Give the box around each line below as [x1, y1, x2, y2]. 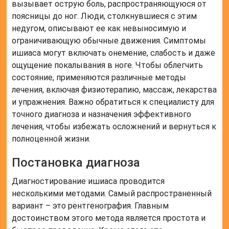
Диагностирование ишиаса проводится [12, 176, 165, 187]
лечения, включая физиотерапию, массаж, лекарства [12, 85, 217, 95]
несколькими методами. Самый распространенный [12, 189, 212, 199]
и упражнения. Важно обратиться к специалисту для [12, 97, 215, 107]
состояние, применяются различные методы [12, 73, 187, 83]
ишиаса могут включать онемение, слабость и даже [12, 48, 216, 58]
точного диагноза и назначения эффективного [12, 109, 192, 120]
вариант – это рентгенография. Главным [12, 201, 169, 211]
